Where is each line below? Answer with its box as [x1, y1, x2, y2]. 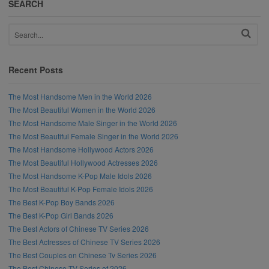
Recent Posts [8, 64, 63, 76]
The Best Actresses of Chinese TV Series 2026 [8, 236, 160, 247]
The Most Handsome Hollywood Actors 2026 [8, 144, 154, 154]
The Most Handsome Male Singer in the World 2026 [8, 117, 177, 128]
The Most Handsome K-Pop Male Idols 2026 [8, 170, 152, 181]
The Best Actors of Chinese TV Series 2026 [8, 223, 149, 234]
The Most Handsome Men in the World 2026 [8, 91, 152, 101]
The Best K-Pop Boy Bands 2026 [8, 196, 115, 207]
